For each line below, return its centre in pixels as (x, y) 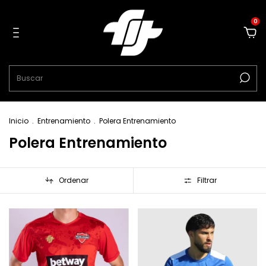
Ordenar (73, 180)
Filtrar (207, 180)
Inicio (19, 121)
